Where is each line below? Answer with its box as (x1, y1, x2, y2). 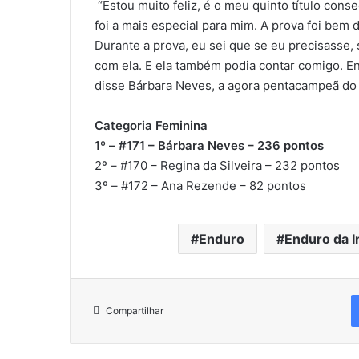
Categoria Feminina (95, 118, 208, 134)
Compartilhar (106, 305, 163, 317)
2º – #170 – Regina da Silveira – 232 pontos (95, 158, 340, 174)
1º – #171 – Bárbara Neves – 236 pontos (95, 138, 324, 154)
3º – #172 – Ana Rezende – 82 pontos (95, 178, 306, 194)
